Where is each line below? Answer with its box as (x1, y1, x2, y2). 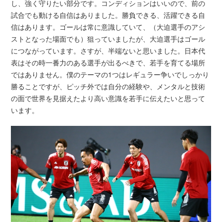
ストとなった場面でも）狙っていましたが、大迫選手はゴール (11, 33, 206, 44)
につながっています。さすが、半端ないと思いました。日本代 (11, 45, 206, 55)
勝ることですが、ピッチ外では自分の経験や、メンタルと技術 (11, 81, 206, 91)
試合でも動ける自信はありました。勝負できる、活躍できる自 (11, 9, 206, 20)
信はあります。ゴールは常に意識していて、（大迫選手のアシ (11, 21, 206, 32)
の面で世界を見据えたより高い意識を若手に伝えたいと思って (11, 93, 206, 103)
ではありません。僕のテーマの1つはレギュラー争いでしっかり (11, 69, 210, 79)
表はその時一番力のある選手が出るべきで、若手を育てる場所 (11, 57, 206, 67)
